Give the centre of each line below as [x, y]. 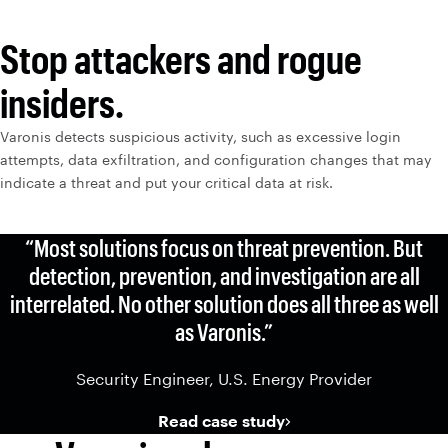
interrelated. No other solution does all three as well [224, 303]
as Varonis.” [224, 331]
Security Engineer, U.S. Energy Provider [224, 378]
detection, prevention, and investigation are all [224, 275]
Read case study [221, 420]
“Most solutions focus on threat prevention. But [224, 247]
